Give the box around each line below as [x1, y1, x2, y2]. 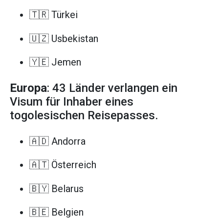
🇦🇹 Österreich [29, 159, 96, 171]
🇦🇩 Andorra [29, 135, 86, 147]
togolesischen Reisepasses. [10, 109, 158, 123]
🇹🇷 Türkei [29, 9, 78, 21]
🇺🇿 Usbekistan [29, 32, 98, 44]
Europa [10, 81, 47, 95]
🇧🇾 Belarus [29, 182, 84, 195]
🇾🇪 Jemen [29, 56, 81, 68]
